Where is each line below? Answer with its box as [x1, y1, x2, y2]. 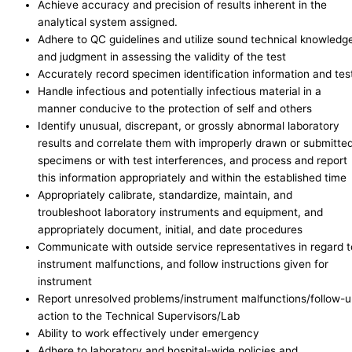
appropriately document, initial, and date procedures [38, 223, 302, 236]
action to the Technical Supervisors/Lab [38, 310, 240, 323]
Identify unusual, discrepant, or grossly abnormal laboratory [38, 119, 339, 133]
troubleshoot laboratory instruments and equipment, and [38, 206, 323, 219]
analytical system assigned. [38, 16, 178, 29]
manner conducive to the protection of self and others [38, 102, 312, 115]
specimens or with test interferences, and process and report [38, 154, 347, 167]
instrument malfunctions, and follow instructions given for [38, 258, 328, 271]
